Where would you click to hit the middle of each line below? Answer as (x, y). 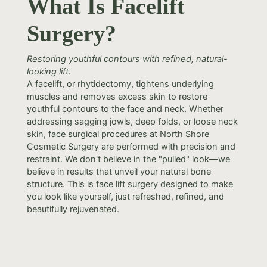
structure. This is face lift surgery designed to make (130, 184)
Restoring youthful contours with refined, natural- (127, 59)
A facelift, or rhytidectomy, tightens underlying (120, 84)
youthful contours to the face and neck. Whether (125, 109)
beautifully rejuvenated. (73, 209)
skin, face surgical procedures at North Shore (118, 134)
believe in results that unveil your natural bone (119, 172)
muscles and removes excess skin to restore (117, 97)
